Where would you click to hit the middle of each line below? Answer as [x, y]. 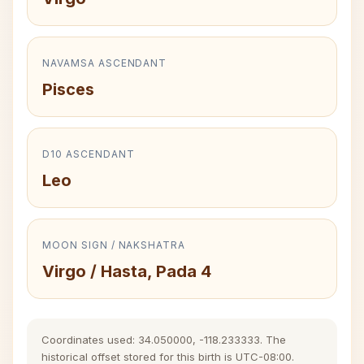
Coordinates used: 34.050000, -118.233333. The [164, 340]
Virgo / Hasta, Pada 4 [127, 271]
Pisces [68, 89]
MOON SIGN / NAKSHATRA [114, 245]
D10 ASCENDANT [89, 154]
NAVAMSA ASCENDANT [105, 63]
